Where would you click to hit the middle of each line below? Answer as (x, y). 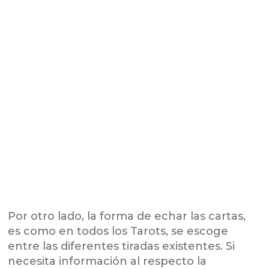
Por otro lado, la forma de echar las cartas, (127, 216)
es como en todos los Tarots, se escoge (118, 231)
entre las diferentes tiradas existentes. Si (122, 246)
